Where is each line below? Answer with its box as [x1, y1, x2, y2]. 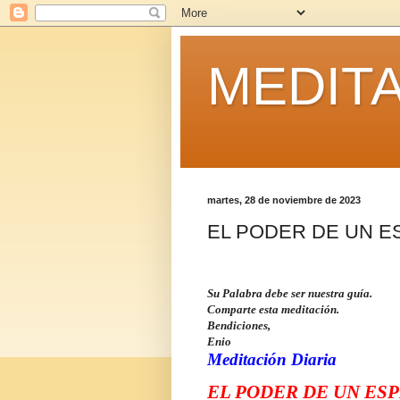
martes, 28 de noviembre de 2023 [207, 195, 361, 205]
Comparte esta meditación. [207, 302, 339, 316]
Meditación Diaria [207, 349, 337, 369]
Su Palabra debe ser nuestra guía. [207, 286, 372, 300]
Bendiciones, [207, 318, 271, 332]
